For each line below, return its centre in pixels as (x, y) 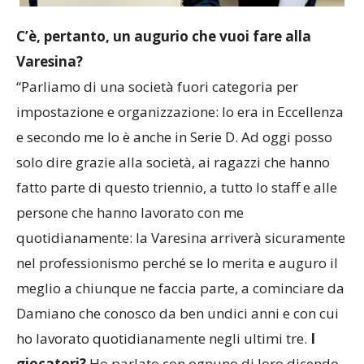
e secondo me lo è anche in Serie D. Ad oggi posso (174, 197)
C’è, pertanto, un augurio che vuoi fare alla (164, 97)
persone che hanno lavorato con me (130, 273)
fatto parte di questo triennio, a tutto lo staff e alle (177, 248)
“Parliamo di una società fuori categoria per (157, 147)
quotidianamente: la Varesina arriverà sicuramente (181, 298)
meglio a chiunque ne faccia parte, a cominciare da (180, 349)
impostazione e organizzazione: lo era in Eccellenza (180, 172)
